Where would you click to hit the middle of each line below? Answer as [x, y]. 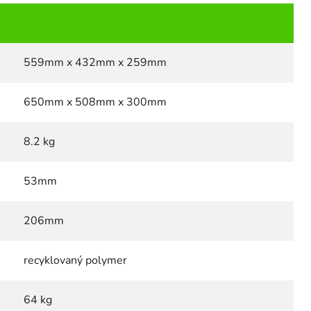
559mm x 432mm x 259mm [95, 62]
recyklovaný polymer [75, 260]
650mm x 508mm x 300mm [95, 102]
